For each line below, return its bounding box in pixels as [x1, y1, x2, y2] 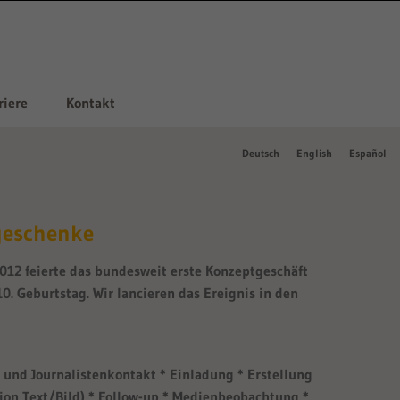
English [296, 146, 332, 160]
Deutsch [242, 146, 279, 160]
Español [349, 146, 387, 160]
